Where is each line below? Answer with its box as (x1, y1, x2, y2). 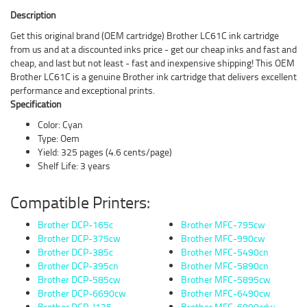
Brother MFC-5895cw (181, 273, 271, 286)
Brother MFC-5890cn (181, 259, 269, 272)
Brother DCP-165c (38, 218, 113, 231)
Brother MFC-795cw (181, 218, 265, 231)
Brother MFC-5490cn (181, 245, 269, 258)
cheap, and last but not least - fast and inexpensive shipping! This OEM (10, 56, 295, 69)
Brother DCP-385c (38, 245, 113, 258)
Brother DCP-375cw (38, 232, 121, 245)
